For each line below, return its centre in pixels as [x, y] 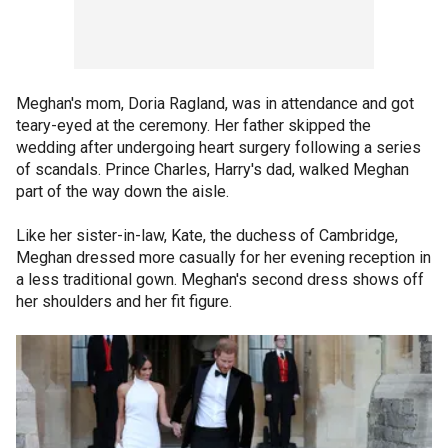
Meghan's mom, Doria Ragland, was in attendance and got [215, 103]
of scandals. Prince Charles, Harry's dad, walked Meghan [212, 169]
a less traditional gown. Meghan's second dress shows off [220, 279]
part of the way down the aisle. [122, 191]
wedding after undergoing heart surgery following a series [218, 147]
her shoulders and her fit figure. [124, 301]
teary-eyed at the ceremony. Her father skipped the [193, 125]
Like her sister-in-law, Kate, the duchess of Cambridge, [207, 235]
